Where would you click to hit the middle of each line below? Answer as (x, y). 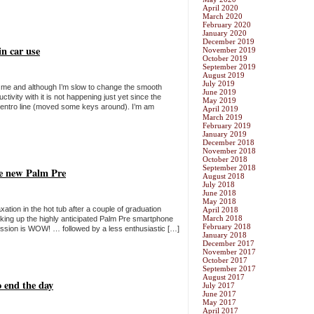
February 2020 (227, 25)
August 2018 (224, 176)
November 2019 (229, 50)
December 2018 (228, 143)
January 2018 (225, 235)
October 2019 (225, 59)
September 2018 (229, 168)
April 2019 (220, 109)
